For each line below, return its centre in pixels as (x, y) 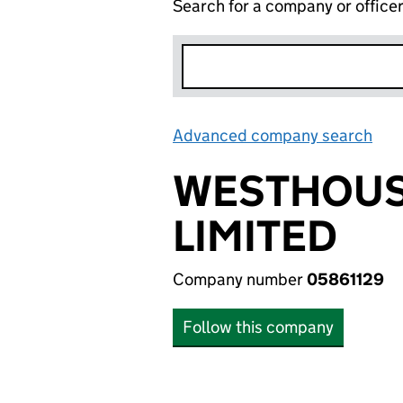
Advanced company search (273, 135)
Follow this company (258, 327)
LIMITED (255, 236)
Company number (240, 279)
